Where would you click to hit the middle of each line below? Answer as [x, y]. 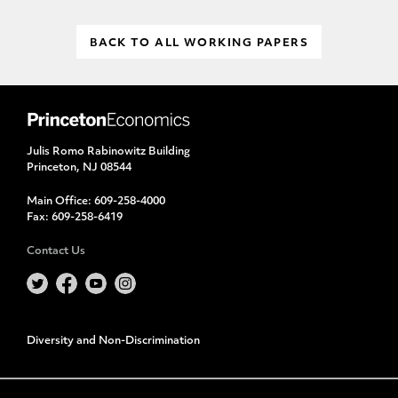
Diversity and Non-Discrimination [113, 341]
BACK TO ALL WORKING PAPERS [199, 44]
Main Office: [60, 202]
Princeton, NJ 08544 [79, 168]
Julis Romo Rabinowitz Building [108, 152]
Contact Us [56, 251]
